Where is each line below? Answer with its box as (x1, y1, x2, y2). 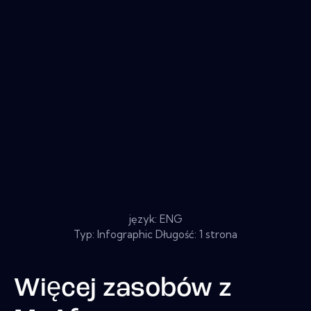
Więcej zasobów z (14, 276, 232, 303)
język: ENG (128, 212, 183, 226)
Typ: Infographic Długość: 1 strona (74, 228, 237, 242)
